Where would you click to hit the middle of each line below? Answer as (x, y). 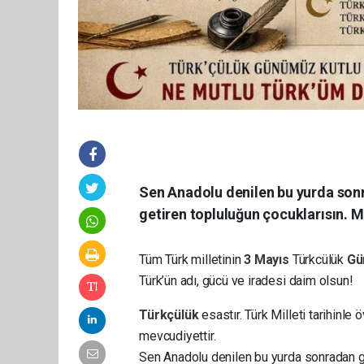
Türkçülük (171, 314)
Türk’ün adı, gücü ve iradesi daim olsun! (246, 280)
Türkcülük (319, 259)
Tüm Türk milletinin (192, 259)
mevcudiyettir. (178, 336)
